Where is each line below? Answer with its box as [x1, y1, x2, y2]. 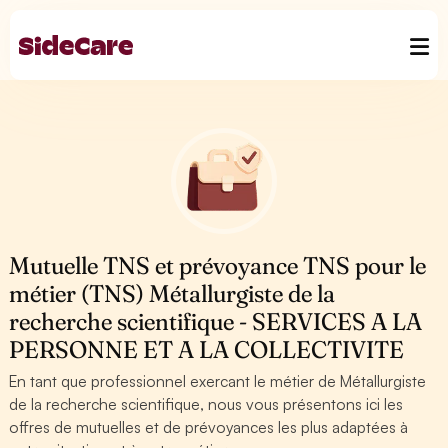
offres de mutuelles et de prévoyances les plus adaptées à [9, 417, 409, 437]
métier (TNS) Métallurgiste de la [9, 279, 336, 308]
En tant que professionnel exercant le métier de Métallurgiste [9, 371, 427, 391]
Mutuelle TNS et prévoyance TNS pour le [9, 251, 427, 280]
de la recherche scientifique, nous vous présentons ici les [9, 394, 404, 414]
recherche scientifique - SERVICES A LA [9, 307, 423, 336]
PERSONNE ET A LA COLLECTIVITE [9, 335, 405, 364]
